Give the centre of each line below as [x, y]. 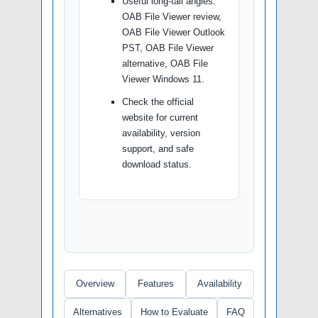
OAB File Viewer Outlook [174, 32]
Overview [95, 283]
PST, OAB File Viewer [168, 48]
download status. [157, 164]
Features [155, 283]
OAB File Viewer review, [172, 16]
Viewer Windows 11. [163, 79]
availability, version [161, 133]
